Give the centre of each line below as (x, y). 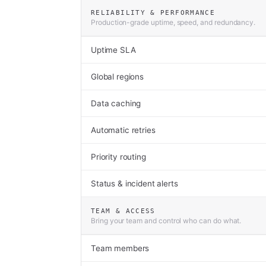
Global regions (117, 77)
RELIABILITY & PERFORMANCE (153, 12)
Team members (120, 248)
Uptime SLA (113, 50)
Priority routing (118, 157)
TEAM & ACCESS (123, 211)
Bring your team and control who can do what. (166, 221)
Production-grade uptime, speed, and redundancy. (173, 22)
